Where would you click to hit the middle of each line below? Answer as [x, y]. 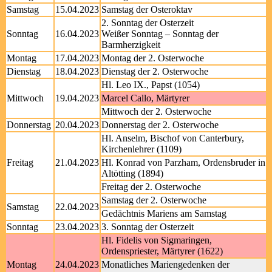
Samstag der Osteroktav [147, 9]
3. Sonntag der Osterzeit [148, 227]
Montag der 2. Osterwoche [153, 58]
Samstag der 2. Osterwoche [154, 200]
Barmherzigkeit [131, 45]
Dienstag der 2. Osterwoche [155, 71]
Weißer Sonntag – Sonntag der [160, 34]
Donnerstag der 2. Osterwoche [160, 125]
